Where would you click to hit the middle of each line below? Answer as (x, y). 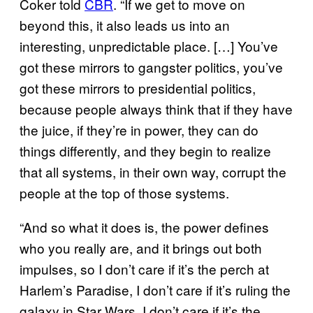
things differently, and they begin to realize (145, 150)
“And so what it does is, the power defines (144, 226)
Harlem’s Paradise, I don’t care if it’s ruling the (155, 289)
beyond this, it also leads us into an (125, 24)
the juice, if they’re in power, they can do (139, 129)
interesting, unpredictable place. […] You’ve (149, 45)
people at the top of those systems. (124, 192)
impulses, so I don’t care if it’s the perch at (144, 268)
